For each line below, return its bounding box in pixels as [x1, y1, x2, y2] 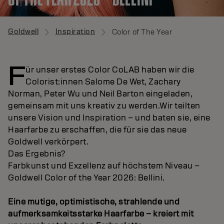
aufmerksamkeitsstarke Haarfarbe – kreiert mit [8, 208, 194, 219]
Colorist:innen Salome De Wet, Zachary [25, 76, 181, 87]
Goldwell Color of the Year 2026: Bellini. [8, 172, 166, 183]
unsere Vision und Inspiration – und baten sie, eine [8, 112, 210, 123]
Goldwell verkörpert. [8, 136, 88, 147]
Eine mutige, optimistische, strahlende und [8, 196, 179, 207]
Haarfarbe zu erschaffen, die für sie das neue [8, 124, 187, 135]
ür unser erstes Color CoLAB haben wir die [25, 64, 194, 75]
